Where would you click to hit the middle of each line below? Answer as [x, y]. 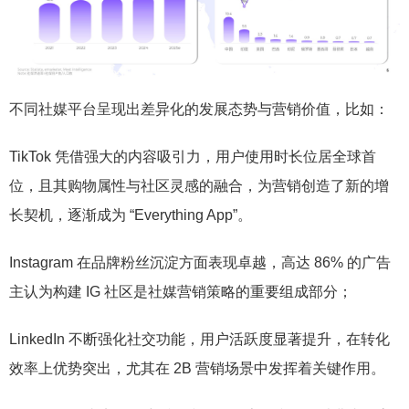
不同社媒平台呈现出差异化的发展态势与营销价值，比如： [199, 109]
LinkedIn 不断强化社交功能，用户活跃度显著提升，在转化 [199, 339]
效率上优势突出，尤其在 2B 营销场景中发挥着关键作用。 [197, 368]
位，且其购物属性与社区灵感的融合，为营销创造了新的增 [199, 185]
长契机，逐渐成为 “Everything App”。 [131, 215]
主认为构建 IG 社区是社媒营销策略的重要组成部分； [181, 291]
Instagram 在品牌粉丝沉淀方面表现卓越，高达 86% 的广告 [200, 262]
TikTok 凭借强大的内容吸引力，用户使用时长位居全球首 [193, 156]
